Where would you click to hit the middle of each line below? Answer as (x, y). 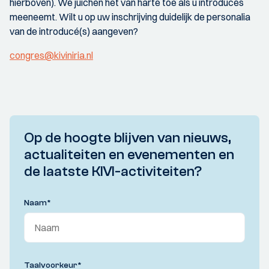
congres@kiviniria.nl (51, 55)
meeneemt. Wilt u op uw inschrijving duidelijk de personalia (130, 17)
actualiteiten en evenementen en (129, 154)
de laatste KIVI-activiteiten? (113, 171)
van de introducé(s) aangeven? (74, 31)
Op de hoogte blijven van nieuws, (128, 138)
